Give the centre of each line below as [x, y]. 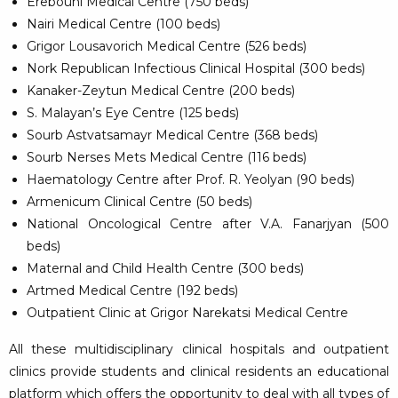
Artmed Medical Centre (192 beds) [132, 291]
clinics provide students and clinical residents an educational [199, 372]
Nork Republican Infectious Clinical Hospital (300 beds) [196, 69]
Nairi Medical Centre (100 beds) [123, 24]
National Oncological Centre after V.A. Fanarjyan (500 [208, 224]
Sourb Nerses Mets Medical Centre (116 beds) [167, 158]
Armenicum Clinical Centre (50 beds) [139, 202]
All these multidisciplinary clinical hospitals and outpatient [199, 350]
